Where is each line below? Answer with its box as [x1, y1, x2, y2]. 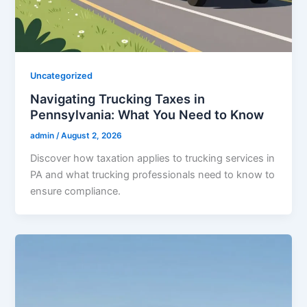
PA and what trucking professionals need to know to [30, 169, 275, 182]
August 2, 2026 [61, 131, 123, 141]
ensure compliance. [30, 185, 121, 198]
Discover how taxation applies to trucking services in [30, 152, 275, 165]
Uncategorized [30, 70, 93, 81]
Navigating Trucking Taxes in [30, 91, 206, 107]
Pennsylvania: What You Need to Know [30, 107, 265, 123]
